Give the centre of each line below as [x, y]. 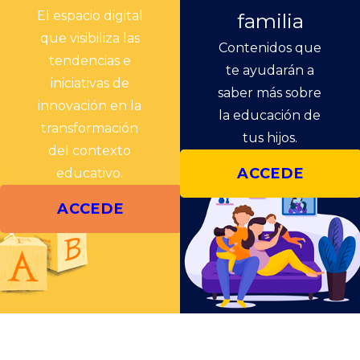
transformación [90, 128]
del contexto [90, 150]
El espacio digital [90, 15]
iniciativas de [90, 83]
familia [270, 20]
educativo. [90, 173]
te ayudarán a [270, 70]
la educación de [270, 115]
